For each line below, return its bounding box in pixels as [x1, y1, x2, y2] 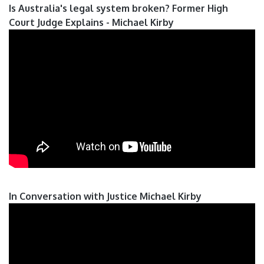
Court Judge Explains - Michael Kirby [9, 16, 174, 29]
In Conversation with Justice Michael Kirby [9, 190, 202, 203]
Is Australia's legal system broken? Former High [9, 2, 228, 15]
